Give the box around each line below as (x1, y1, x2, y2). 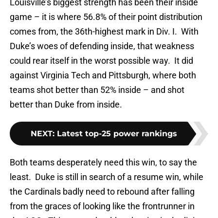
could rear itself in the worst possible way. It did (10, 55, 193, 66)
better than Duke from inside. (10, 99, 122, 110)
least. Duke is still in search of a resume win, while (10, 172, 203, 182)
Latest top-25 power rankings (56, 129, 177, 139)
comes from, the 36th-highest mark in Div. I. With (10, 26, 199, 37)
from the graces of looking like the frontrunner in (10, 201, 195, 212)
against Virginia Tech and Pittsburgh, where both (10, 70, 196, 81)
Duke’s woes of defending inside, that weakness (10, 41, 194, 52)
